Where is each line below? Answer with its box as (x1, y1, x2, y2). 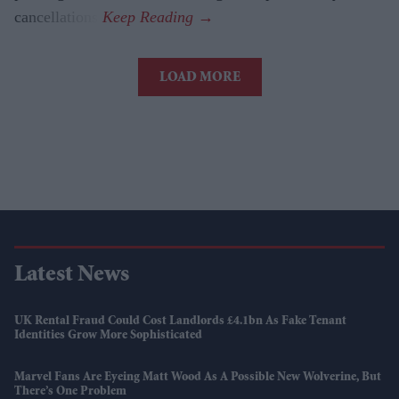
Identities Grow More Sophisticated (14, 330, 202, 343)
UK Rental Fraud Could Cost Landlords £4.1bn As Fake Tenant (14, 315, 346, 329)
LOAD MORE (159, 71, 240, 86)
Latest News (14, 265, 129, 289)
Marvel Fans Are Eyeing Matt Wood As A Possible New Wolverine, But (14, 371, 381, 385)
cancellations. (14, 8, 102, 27)
